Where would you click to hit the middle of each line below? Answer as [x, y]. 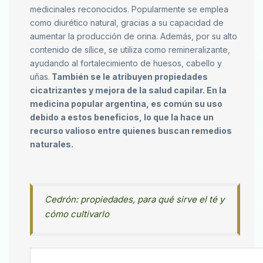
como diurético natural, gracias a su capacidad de [127, 23]
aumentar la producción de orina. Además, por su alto [134, 36]
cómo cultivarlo [77, 214]
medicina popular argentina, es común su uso [126, 104]
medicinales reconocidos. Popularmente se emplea [129, 9]
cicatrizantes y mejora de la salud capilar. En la [128, 90]
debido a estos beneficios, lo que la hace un [122, 117]
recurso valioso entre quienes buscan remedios [131, 131]
